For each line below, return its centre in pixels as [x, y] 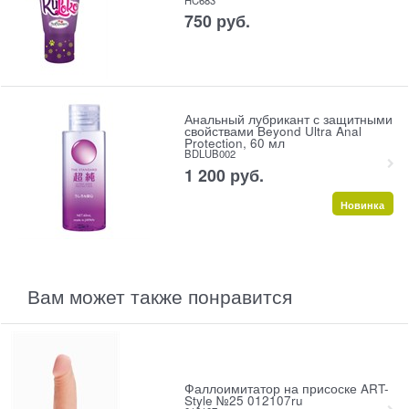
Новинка [363, 204]
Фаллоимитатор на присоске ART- [286, 389]
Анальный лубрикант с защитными [288, 120]
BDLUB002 [210, 154]
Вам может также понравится [160, 295]
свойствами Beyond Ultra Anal [273, 131]
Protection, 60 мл [234, 143]
